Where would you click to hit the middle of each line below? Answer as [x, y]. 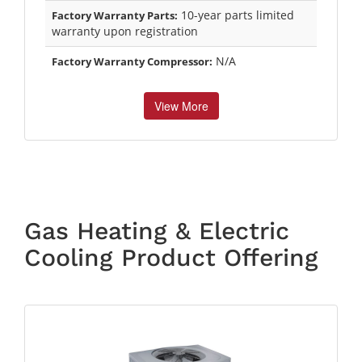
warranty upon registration [125, 31]
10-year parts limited [236, 15]
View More [181, 105]
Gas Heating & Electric [157, 230]
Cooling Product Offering [171, 257]
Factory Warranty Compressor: [132, 61]
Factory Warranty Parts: [115, 15]
